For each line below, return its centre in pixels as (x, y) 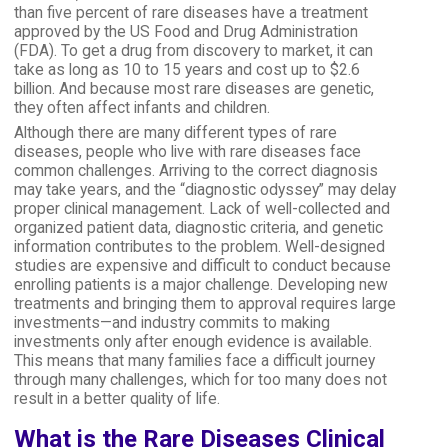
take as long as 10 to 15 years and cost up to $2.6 (186, 69)
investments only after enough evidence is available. (192, 341)
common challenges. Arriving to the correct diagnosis (195, 170)
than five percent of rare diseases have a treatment (190, 12)
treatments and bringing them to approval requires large (204, 303)
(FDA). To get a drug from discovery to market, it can (193, 50)
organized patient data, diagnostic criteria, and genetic (198, 227)
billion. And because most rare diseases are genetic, (193, 88)
